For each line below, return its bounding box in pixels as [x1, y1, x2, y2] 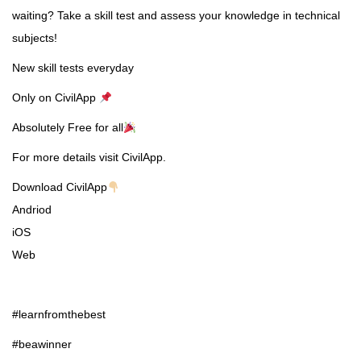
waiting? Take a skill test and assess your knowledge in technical [12, 9, 340, 23]
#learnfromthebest [12, 308, 106, 322]
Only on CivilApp [12, 91, 99, 105]
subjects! [12, 31, 57, 45]
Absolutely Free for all [12, 121, 123, 135]
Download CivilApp [12, 180, 107, 194]
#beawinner [12, 338, 72, 351]
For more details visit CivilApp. [12, 151, 166, 164]
